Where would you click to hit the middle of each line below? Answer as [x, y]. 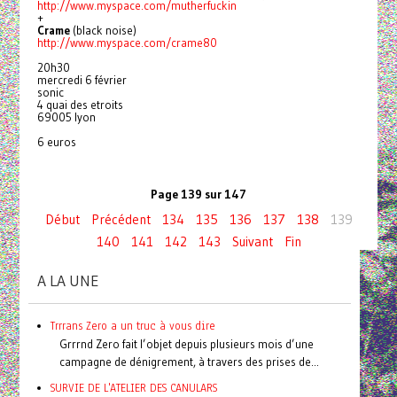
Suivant [252, 241]
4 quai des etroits [80, 104]
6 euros [56, 141]
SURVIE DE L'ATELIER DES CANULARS [133, 387]
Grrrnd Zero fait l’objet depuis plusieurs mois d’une [186, 343]
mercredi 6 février [82, 79]
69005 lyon [66, 117]
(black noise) [103, 30]
